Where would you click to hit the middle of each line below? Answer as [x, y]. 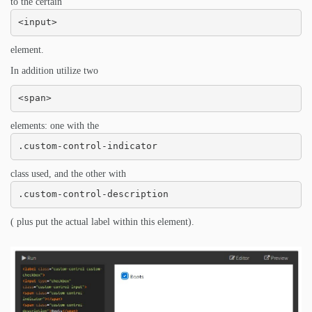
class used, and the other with [68, 173]
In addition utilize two [54, 70]
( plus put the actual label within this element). [102, 221]
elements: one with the [55, 125]
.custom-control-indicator [87, 146]
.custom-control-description [93, 194]
